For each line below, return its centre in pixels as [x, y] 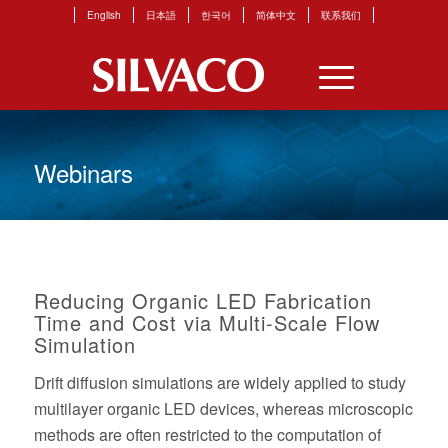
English [103, 15]
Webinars [83, 173]
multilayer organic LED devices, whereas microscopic [223, 408]
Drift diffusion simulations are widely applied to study [219, 382]
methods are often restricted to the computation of [207, 434]
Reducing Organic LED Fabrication [202, 300]
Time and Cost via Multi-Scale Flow [206, 322]
